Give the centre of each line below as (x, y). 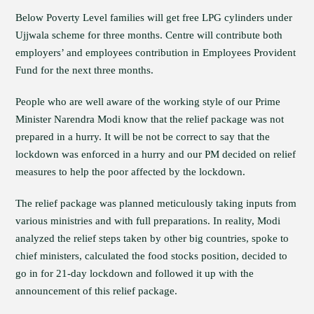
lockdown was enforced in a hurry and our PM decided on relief (156, 154)
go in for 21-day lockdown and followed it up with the (135, 273)
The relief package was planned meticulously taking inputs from (156, 203)
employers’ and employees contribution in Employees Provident (156, 53)
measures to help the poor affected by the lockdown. (131, 172)
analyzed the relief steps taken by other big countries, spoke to (152, 238)
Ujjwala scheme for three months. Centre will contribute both (149, 35)
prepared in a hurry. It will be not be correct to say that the (143, 137)
